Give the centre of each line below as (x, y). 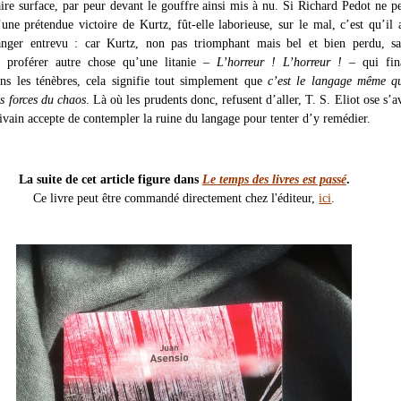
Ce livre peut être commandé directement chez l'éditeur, (176, 198)
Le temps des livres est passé (274, 179)
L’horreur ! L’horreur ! (279, 62)
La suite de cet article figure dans (110, 179)
